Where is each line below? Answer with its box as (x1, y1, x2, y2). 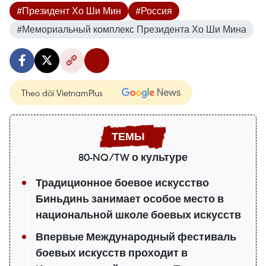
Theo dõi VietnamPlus (21, 86, 103, 99)
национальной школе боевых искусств (36, 208, 241, 221)
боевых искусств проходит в (36, 246, 188, 259)
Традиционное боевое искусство (36, 176, 209, 189)
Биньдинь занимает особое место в (36, 192, 224, 205)
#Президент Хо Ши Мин (17, 4, 121, 17)
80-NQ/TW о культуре (78, 150, 188, 164)
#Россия (135, 4, 172, 17)
